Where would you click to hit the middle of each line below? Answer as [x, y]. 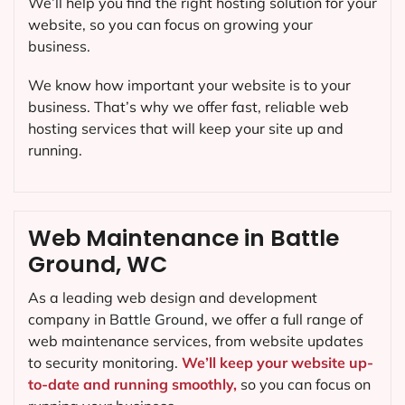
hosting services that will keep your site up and [186, 128]
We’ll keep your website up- [278, 362]
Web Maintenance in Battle [184, 238]
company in [69, 319]
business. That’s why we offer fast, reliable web [188, 106]
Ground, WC [98, 264]
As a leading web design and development [173, 297]
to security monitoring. [105, 362]
